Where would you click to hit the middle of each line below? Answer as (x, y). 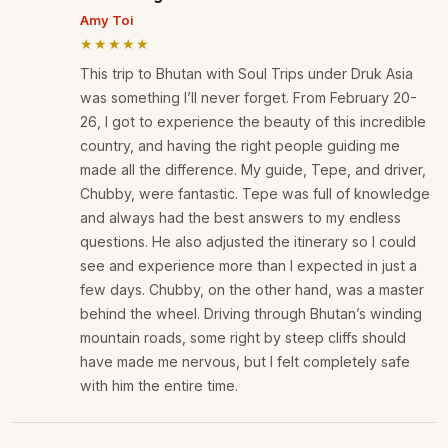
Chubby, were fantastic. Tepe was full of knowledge (255, 194)
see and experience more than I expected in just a (248, 266)
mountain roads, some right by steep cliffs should (243, 338)
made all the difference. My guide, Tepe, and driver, (253, 170)
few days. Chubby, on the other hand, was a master (252, 290)
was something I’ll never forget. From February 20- (248, 98)
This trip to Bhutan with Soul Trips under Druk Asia (246, 74)
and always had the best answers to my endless (240, 218)
